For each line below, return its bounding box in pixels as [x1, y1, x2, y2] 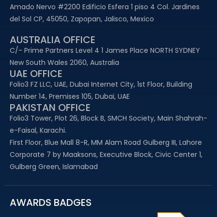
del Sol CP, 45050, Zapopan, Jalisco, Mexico [10, 14, 154, 24]
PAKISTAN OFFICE [10, 100, 91, 114]
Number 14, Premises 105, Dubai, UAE [10, 91, 130, 101]
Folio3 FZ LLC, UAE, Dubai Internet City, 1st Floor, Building [10, 79, 192, 89]
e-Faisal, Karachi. [10, 125, 66, 135]
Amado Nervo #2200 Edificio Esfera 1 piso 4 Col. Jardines [10, 1, 200, 12]
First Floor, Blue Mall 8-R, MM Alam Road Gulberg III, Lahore [10, 137, 202, 147]
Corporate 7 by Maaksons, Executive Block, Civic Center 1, [10, 149, 202, 159]
